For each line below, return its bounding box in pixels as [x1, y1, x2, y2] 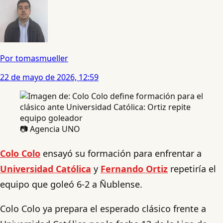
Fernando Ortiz [101, 162, 168, 175]
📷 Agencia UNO [20, 123, 80, 134]
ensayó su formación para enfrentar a [40, 147, 202, 159]
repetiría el [170, 162, 216, 175]
